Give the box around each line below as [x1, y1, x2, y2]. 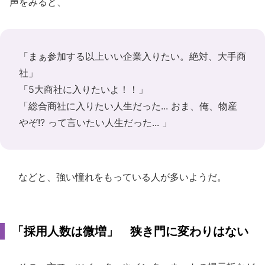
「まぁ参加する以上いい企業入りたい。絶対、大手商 [19, 50, 246, 62]
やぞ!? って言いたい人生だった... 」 [19, 117, 172, 128]
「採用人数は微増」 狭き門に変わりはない [12, 224, 248, 238]
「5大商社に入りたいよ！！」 [19, 83, 148, 95]
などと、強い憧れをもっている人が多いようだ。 [9, 171, 227, 183]
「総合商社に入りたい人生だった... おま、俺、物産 [19, 100, 237, 112]
